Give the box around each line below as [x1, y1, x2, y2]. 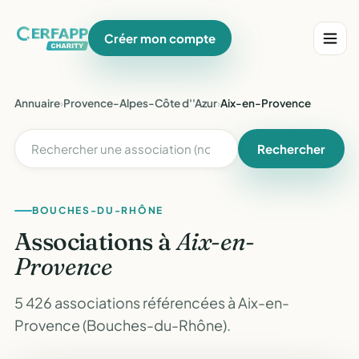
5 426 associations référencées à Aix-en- [14, 293, 289, 312]
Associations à [14, 227, 176, 256]
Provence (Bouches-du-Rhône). [14, 316, 231, 334]
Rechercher [257, 141, 325, 156]
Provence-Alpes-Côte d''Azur [63, 96, 217, 110]
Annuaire [14, 96, 60, 110]
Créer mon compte [104, 30, 216, 46]
